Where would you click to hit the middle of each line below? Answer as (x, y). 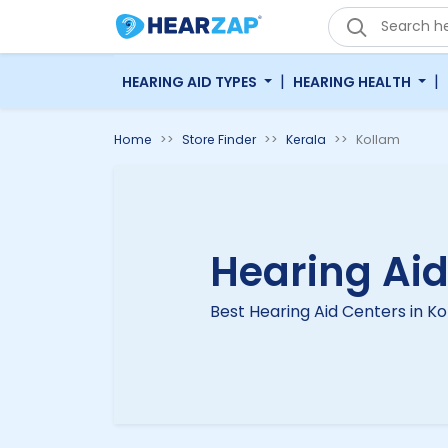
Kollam (378, 140)
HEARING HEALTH (353, 81)
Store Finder (219, 140)
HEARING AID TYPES (191, 81)
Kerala (306, 140)
